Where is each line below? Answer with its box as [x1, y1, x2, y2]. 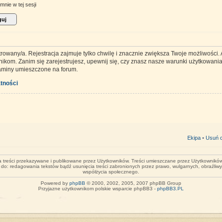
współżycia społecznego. [83, 168, 139, 174]
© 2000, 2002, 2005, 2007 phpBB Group [85, 180, 181, 186]
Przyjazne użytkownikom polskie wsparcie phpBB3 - [38, 185, 157, 191]
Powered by [41, 180, 69, 186]
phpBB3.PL [157, 185, 184, 191]
